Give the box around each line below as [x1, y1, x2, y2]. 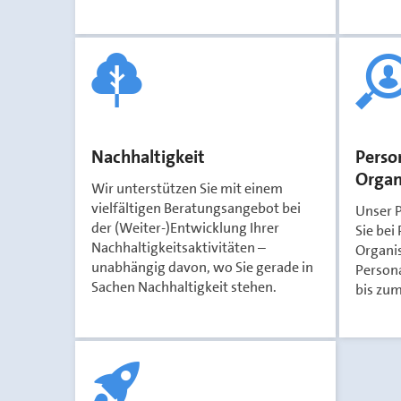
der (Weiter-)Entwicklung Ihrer [91, 218, 279, 237]
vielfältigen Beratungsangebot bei [91, 199, 301, 218]
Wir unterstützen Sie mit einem [91, 179, 283, 198]
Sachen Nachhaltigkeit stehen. [91, 277, 277, 296]
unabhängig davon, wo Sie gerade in [91, 258, 313, 277]
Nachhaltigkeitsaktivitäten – [91, 238, 266, 257]
